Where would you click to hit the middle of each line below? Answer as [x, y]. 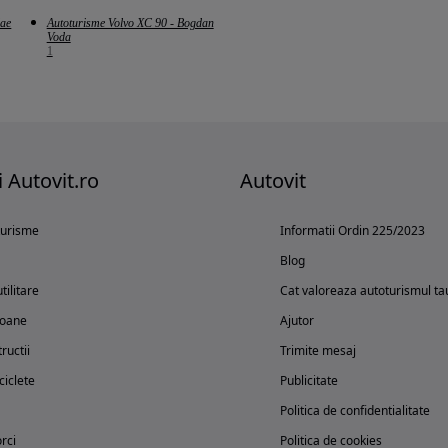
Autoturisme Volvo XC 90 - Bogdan [130, 22]
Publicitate [309, 380]
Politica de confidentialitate [355, 410]
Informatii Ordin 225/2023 [352, 230]
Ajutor [297, 320]
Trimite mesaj [318, 350]
